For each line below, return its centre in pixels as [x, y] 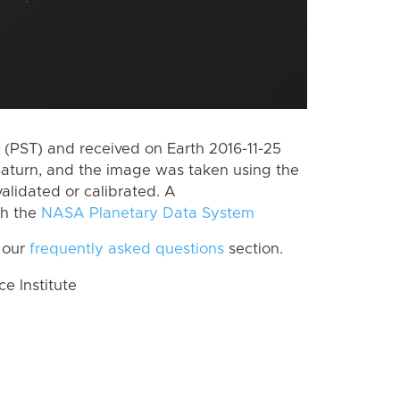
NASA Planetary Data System [148, 213]
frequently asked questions [127, 250]
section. [254, 250]
